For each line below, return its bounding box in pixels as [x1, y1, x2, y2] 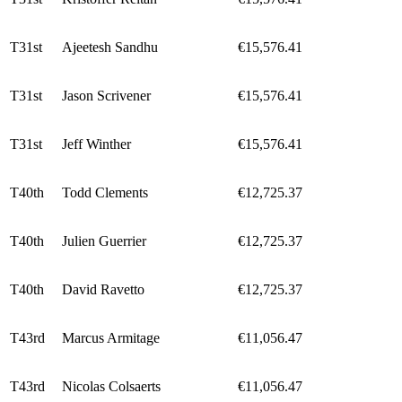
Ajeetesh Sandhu [62, 39, 158, 56]
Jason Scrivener [62, 88, 151, 104]
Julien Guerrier [62, 233, 146, 249]
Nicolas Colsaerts [62, 379, 161, 395]
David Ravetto [62, 282, 144, 298]
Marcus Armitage [62, 330, 160, 346]
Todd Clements [62, 185, 148, 201]
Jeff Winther [62, 136, 131, 153]
